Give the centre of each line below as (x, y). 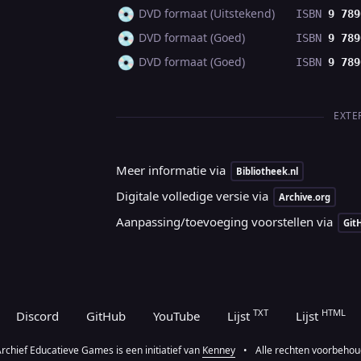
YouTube (176, 316)
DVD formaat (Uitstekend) (205, 14)
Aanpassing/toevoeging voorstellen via (226, 222)
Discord (37, 316)
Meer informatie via (172, 170)
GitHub (106, 316)
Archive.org (305, 197)
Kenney (219, 350)
